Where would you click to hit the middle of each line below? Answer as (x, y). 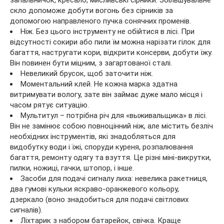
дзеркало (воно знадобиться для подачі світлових (99, 199)
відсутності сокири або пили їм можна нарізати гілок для (110, 42)
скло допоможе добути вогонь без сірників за (91, 10)
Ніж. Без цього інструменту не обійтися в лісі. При (107, 31)
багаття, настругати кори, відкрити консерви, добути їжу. (111, 52)
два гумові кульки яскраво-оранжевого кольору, (94, 189)
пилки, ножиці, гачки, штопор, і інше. (72, 168)
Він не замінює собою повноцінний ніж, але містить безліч (111, 126)
